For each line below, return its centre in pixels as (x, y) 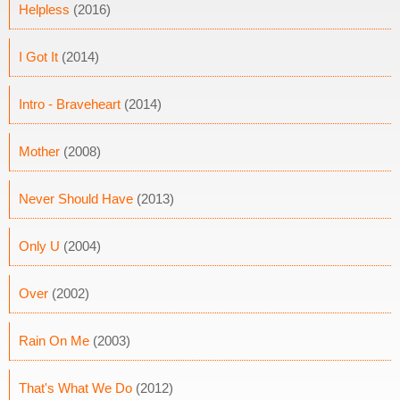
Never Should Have (76, 199)
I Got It (38, 57)
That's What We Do (75, 388)
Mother (39, 151)
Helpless (44, 9)
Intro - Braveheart (70, 104)
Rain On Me (54, 341)
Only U (39, 246)
